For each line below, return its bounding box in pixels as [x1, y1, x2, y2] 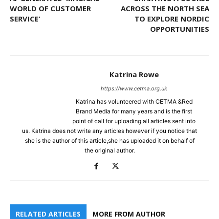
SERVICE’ [10, 13, 40, 23]
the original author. [84, 146, 135, 154]
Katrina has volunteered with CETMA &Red [75, 97, 193, 105]
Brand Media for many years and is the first [76, 107, 192, 115]
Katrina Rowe [109, 69, 159, 79]
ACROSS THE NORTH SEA [121, 3, 209, 13]
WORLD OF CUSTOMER [10, 3, 91, 13]
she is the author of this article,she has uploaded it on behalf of [24, 136, 195, 144]
